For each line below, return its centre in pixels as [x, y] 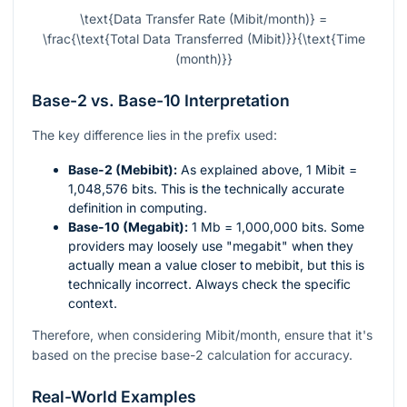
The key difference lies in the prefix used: [154, 135]
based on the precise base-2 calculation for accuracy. [192, 355]
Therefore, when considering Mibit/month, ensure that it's [202, 335]
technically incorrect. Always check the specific [209, 284]
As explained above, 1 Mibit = [267, 170]
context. [93, 303]
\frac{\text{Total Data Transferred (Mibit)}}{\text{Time [203, 39]
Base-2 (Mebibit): [123, 170]
